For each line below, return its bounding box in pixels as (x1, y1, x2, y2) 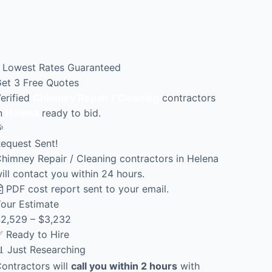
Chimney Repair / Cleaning (33, 91, 159, 104)
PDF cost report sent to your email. (3, 182, 169, 195)
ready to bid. (39, 106, 101, 119)
